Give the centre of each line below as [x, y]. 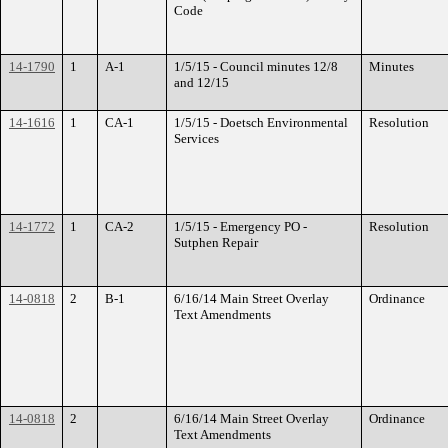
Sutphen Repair [216, 242]
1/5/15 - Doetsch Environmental [261, 122]
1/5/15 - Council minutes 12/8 [256, 66]
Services [196, 138]
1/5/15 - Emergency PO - [240, 226]
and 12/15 [201, 82]
